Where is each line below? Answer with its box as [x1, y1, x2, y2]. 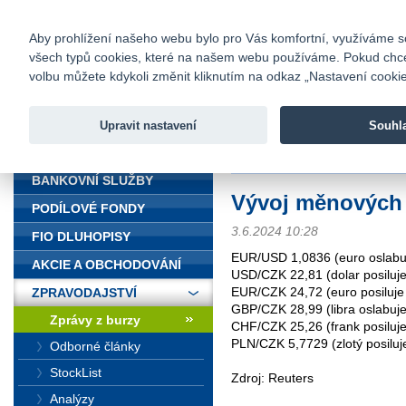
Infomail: [36, 5, 110, 23]
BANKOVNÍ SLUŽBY [32, 173, 153, 188]
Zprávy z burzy [50, 313, 140, 327]
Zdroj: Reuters [231, 370, 314, 385]
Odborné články [50, 339, 140, 353]
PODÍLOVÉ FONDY [32, 201, 145, 216]
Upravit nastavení [100, 118, 198, 132]
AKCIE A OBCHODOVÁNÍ [32, 257, 181, 272]
